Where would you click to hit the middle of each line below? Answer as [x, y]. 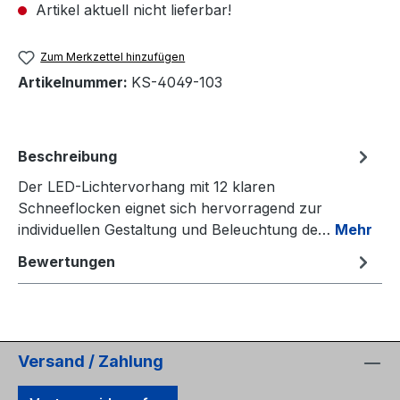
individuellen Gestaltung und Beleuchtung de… [176, 230]
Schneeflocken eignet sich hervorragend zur [170, 208]
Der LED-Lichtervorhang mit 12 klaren [146, 187]
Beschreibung [67, 157]
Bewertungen [67, 262]
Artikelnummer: [75, 83]
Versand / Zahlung [91, 362]
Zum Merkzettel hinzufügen [113, 57]
